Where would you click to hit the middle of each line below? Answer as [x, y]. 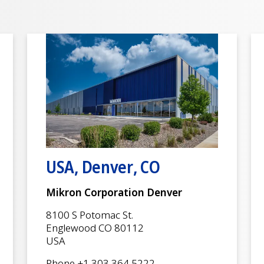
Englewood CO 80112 [95, 228]
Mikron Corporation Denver [114, 193]
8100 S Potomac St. [90, 215]
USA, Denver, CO [103, 167]
